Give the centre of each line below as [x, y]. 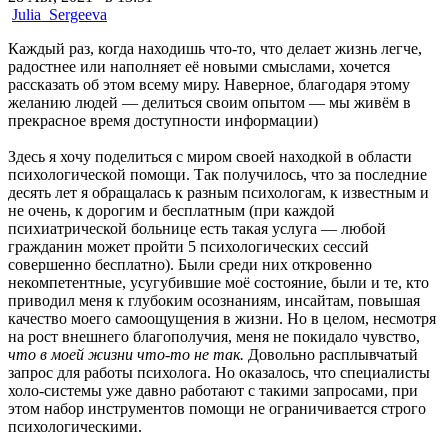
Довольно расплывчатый [331, 354]
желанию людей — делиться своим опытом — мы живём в [209, 102]
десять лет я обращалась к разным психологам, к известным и [218, 192]
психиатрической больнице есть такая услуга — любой [197, 228]
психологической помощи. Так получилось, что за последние [217, 174]
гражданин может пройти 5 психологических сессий [188, 246]
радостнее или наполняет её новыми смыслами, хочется [199, 66]
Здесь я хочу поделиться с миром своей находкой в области [210, 156]
